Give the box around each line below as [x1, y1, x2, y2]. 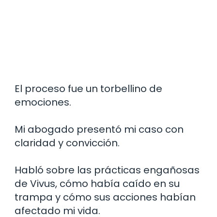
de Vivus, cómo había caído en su [15, 177, 180, 191]
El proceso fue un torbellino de [15, 82, 162, 96]
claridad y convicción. [15, 136, 120, 150]
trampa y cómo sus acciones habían [15, 190, 196, 204]
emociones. [15, 95, 71, 109]
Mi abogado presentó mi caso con [15, 123, 184, 137]
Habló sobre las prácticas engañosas [15, 163, 200, 177]
